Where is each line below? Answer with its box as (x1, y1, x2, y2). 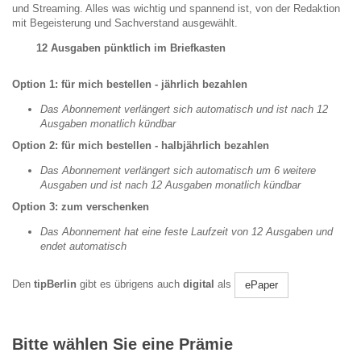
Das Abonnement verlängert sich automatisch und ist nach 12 (40, 103, 328, 116)
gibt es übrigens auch (77, 278, 183, 291)
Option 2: (12, 139, 61, 152)
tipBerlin (34, 278, 77, 291)
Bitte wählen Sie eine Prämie (12, 335, 233, 354)
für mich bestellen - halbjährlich (61, 139, 221, 152)
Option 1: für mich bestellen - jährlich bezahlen (12, 78, 247, 91)
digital (183, 278, 214, 291)
